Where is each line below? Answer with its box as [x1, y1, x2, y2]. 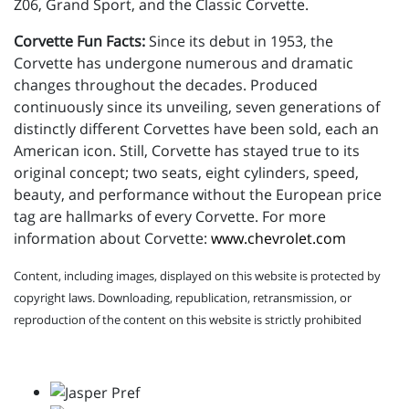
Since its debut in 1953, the [145, 30, 333, 51]
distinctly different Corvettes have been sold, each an [14, 118, 379, 139]
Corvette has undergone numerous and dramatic [14, 52, 353, 73]
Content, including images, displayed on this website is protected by [14, 267, 381, 284]
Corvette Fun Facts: [14, 30, 145, 51]
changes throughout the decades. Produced [14, 74, 318, 95]
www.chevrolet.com [211, 227, 346, 248]
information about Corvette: [14, 227, 211, 248]
